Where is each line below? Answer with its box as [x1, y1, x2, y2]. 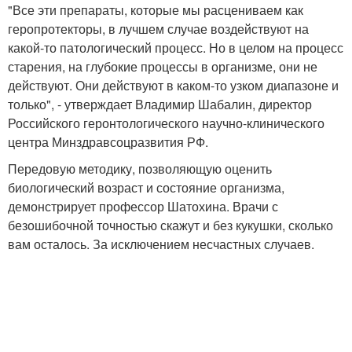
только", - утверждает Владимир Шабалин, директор [8, 95, 312, 113]
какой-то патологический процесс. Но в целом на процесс [8, 38, 343, 57]
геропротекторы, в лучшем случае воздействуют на [8, 20, 309, 38]
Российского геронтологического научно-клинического [8, 114, 324, 132]
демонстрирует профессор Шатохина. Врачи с [8, 197, 278, 215]
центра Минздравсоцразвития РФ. [8, 133, 208, 151]
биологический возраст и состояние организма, [8, 178, 284, 196]
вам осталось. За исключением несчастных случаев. [8, 235, 314, 253]
